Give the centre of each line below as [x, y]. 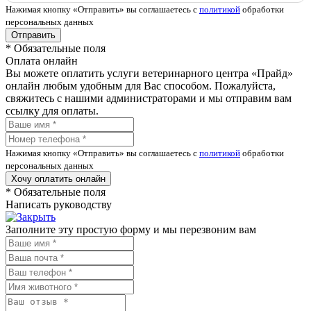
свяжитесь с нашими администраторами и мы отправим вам [149, 99]
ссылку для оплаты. [52, 111]
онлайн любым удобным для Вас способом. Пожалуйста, [141, 86]
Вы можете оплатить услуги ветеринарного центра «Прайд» [149, 74]
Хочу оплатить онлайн [58, 179]
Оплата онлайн [42, 61]
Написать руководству [59, 205]
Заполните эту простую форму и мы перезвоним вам [131, 230]
